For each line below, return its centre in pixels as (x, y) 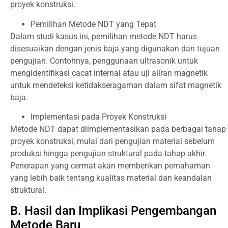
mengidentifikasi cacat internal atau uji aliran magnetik (109, 73)
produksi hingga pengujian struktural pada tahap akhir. (108, 153)
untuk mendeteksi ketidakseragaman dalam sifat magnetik (116, 85)
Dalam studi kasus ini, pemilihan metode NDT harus (104, 36)
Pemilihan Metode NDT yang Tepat (93, 24)
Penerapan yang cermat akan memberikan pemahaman (110, 165)
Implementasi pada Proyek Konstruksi (98, 117)
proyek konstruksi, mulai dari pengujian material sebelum (112, 141)
